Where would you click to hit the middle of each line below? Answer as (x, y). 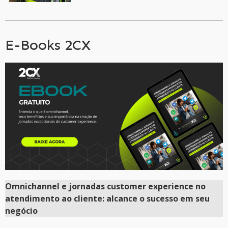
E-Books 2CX (48, 45)
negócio (21, 211)
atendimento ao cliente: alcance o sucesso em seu (107, 199)
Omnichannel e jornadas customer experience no (105, 187)
